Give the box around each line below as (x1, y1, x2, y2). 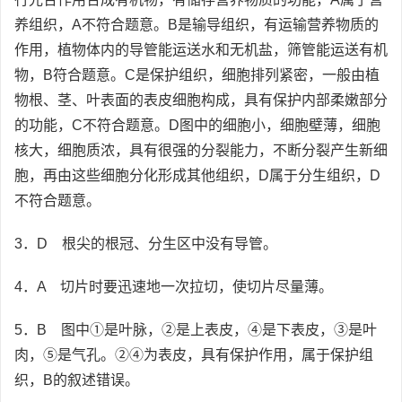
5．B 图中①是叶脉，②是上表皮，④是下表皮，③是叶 (14, 322, 377, 337)
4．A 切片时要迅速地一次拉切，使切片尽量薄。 (14, 279, 333, 294)
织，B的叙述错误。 (14, 372, 139, 388)
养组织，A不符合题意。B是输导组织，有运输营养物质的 (14, 17, 379, 32)
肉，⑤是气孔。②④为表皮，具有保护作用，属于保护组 (14, 347, 373, 363)
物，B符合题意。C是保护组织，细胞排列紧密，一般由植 (14, 67, 380, 83)
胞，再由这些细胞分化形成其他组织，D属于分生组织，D (14, 168, 380, 183)
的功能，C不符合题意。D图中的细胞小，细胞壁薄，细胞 (14, 118, 380, 133)
